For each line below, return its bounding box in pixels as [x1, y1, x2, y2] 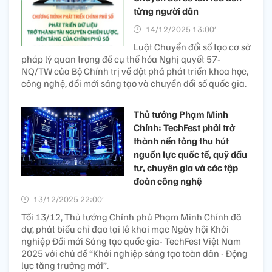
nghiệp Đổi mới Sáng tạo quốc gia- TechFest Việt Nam [21, 235, 241, 248]
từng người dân [134, 5, 199, 18]
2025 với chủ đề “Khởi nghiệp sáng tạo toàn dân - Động [21, 247, 248, 260]
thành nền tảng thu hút [134, 135, 229, 148]
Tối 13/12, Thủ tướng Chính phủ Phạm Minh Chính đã [21, 211, 242, 223]
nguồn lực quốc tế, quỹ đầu [134, 148, 247, 161]
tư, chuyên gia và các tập [134, 161, 238, 174]
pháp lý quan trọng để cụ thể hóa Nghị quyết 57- [21, 53, 220, 66]
